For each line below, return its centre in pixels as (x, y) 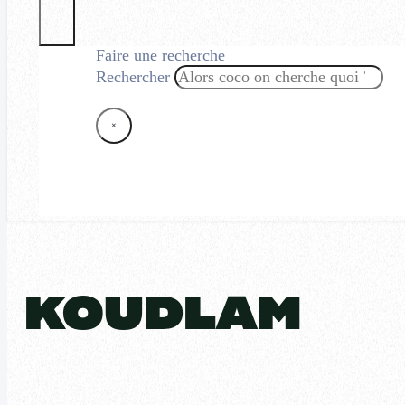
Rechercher (132, 76)
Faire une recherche (160, 55)
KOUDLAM (162, 315)
